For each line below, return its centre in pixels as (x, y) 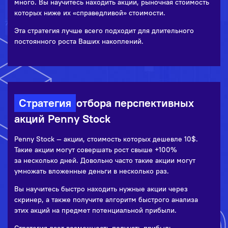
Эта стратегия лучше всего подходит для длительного (104, 31)
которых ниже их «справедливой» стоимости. (90, 13)
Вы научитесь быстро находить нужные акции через (101, 189)
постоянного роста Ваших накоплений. (79, 41)
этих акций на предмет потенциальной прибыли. (96, 210)
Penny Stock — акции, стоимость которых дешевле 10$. (106, 139)
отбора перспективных (134, 103)
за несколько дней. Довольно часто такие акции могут (105, 161)
